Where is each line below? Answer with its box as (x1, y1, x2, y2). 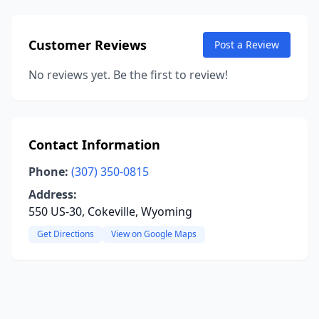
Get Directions (37, 228, 94, 240)
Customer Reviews (28, 36, 147, 53)
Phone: (28, 164, 68, 179)
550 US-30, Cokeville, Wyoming (28, 204, 192, 219)
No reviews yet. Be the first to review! (28, 67, 228, 83)
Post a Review (214, 38, 279, 51)
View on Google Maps (111, 228, 197, 240)
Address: (28, 187, 77, 202)
